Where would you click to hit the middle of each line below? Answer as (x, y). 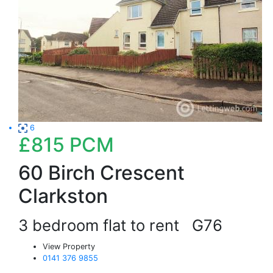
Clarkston (63, 196)
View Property (69, 246)
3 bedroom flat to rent (105, 225)
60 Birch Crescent (101, 173)
